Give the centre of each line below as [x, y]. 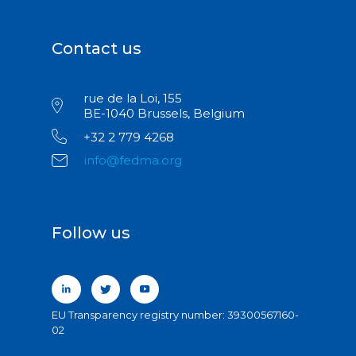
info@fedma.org [133, 161]
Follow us [91, 233]
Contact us [97, 49]
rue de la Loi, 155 [133, 99]
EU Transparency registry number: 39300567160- [175, 315]
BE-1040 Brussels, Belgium [164, 114]
